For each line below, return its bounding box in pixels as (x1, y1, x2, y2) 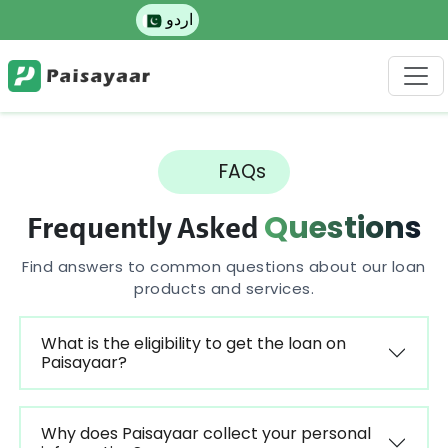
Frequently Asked (26, 215, 264, 245)
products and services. (134, 278, 314, 299)
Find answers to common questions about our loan (22, 256, 426, 277)
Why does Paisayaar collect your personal (40, 422, 371, 445)
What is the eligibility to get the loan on (40, 332, 346, 355)
